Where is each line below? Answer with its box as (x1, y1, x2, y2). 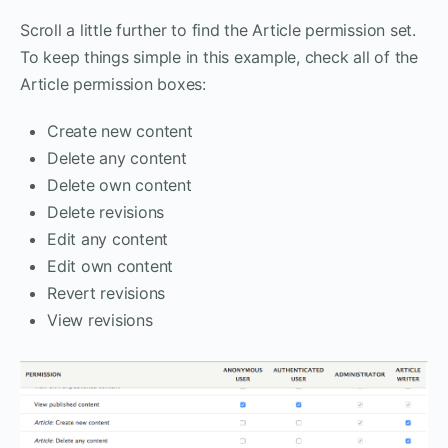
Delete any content (47, 147, 187, 168)
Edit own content (47, 255, 174, 276)
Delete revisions (47, 201, 165, 222)
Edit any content (47, 228, 169, 249)
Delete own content (47, 174, 192, 195)
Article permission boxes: (20, 73, 206, 94)
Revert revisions (47, 282, 166, 303)
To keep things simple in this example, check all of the (20, 46, 418, 67)
